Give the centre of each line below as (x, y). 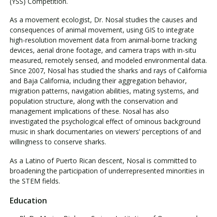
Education (28, 200)
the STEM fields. (35, 181)
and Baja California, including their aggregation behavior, (98, 81)
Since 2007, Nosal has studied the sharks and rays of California (108, 70)
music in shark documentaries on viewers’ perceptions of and (105, 132)
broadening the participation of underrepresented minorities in (107, 170)
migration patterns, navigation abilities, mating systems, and (104, 91)
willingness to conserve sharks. (58, 142)
